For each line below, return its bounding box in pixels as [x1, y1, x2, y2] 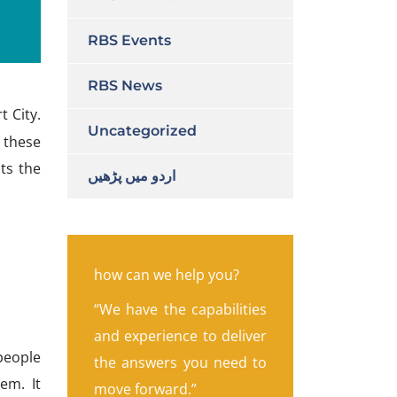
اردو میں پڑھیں [88, 167, 175, 184]
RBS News [88, 77, 162, 94]
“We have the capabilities [94, 300, 267, 319]
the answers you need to [94, 353, 267, 372]
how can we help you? [94, 265, 239, 284]
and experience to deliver [94, 326, 267, 346]
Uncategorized [88, 122, 197, 139]
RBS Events [88, 32, 171, 49]
